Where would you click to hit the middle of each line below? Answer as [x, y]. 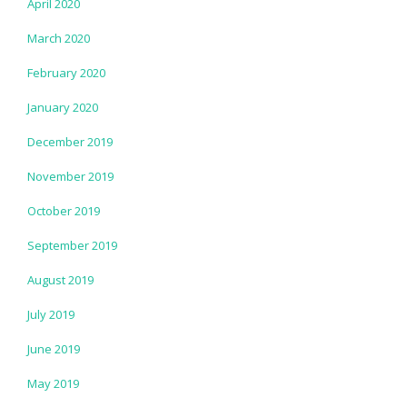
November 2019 [70, 176]
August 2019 [60, 279]
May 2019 [53, 383]
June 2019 [54, 348]
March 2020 [59, 38]
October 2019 [64, 210]
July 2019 [51, 314]
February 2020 [66, 72]
